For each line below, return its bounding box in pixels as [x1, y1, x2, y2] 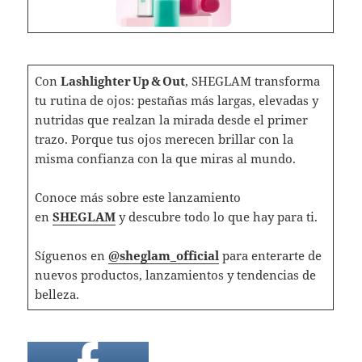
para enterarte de [221, 246, 322, 263]
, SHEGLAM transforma [184, 72, 320, 89]
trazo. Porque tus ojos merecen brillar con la [34, 130, 293, 147]
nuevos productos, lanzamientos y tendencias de [34, 266, 316, 283]
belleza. [34, 285, 79, 302]
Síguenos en [34, 246, 108, 263]
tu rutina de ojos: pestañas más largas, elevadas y [34, 91, 318, 108]
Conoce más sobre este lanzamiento [34, 188, 241, 205]
